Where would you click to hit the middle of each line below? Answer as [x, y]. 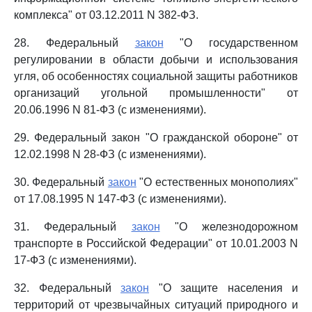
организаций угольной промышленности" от [156, 93]
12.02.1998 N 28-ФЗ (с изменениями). [110, 154]
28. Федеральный [75, 43]
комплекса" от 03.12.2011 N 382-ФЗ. [106, 15]
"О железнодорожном [229, 227]
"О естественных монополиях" [217, 182]
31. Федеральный [73, 227]
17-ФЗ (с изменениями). [75, 260]
